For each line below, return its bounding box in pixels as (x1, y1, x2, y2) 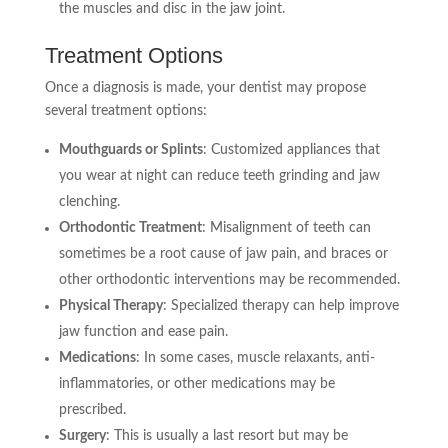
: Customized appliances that (202, 143, 380, 157)
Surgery (58, 429, 106, 443)
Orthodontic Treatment (58, 221, 202, 235)
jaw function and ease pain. (58, 325, 228, 339)
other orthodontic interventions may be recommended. (58, 273, 400, 287)
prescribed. (58, 403, 126, 417)
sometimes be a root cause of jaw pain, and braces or (58, 247, 388, 261)
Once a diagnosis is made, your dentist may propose (44, 81, 366, 95)
